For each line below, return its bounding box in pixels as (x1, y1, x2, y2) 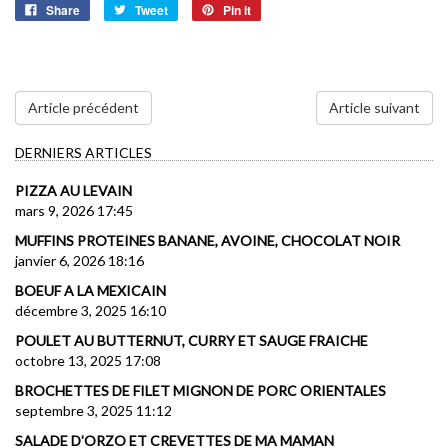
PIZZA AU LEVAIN (15, 181, 132, 199)
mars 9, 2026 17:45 (15, 201, 133, 219)
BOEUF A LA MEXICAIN (15, 281, 166, 299)
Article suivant (329, 98, 420, 116)
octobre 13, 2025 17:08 (15, 351, 161, 369)
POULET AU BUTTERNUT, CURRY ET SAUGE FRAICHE (15, 331, 368, 349)
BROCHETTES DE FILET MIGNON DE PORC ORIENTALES (15, 381, 386, 399)
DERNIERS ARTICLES (15, 143, 152, 161)
